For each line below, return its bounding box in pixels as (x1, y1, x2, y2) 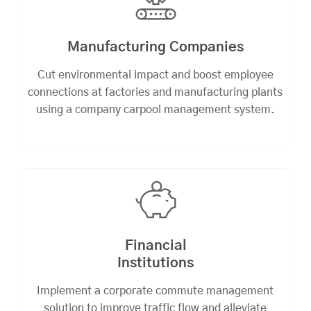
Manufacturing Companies (67, 40, 244, 55)
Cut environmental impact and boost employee (37, 69, 274, 81)
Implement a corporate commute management (37, 285, 274, 297)
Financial (124, 239, 187, 253)
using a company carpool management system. (35, 104, 275, 116)
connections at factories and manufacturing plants (28, 87, 283, 99)
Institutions (117, 256, 194, 271)
